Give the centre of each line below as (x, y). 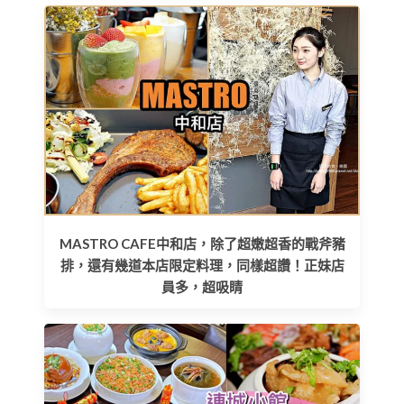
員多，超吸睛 (202, 287)
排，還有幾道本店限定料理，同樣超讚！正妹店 (202, 266)
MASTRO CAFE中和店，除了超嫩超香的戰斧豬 (202, 244)
